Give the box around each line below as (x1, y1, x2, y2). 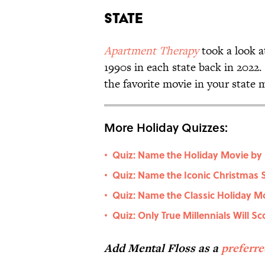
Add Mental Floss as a (104, 240, 221, 257)
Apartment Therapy (104, 43, 199, 59)
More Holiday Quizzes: (104, 119, 228, 136)
